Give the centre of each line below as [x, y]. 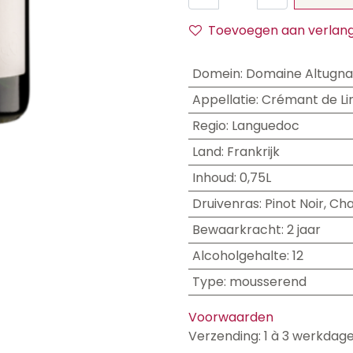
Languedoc [265, 126]
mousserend [268, 282]
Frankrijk [253, 152]
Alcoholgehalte [239, 256]
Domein [216, 74]
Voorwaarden [231, 317]
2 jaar [303, 230]
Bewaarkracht [236, 230]
